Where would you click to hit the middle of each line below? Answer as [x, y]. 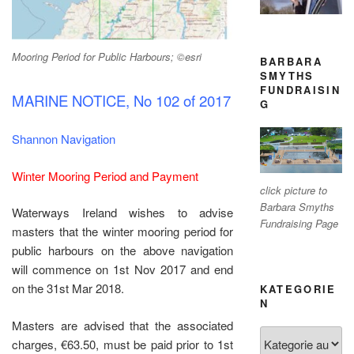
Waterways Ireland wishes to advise [123, 213]
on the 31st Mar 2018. [68, 288]
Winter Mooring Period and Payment [105, 175]
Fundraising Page [299, 223]
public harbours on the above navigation [123, 250]
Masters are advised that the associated [123, 325]
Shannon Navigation [64, 139]
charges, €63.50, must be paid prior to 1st [123, 344]
